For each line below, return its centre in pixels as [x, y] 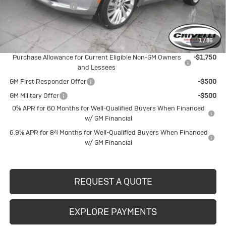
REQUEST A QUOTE [113, 182]
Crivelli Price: [28, 20]
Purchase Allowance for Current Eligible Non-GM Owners [97, 58]
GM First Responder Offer [48, 82]
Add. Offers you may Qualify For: [58, 44]
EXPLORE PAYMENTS [113, 212]
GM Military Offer [34, 96]
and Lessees [97, 68]
